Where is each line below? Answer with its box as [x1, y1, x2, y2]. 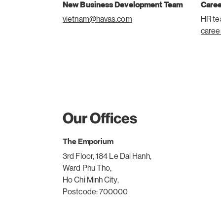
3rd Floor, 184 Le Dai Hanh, [63, 151, 151, 161]
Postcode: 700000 [63, 187, 128, 196]
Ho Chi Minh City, [63, 175, 119, 184]
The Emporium [63, 137, 113, 146]
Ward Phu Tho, [63, 163, 112, 173]
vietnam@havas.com [63, 14, 132, 24]
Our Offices [63, 110, 137, 127]
